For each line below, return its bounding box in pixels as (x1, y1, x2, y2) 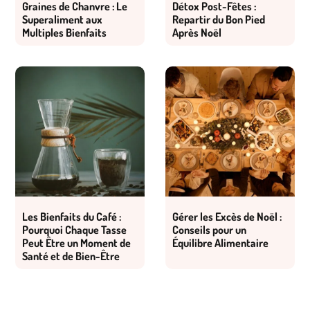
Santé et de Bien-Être (22, 248, 120, 263)
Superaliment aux (22, 12, 103, 27)
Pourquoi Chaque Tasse (22, 222, 127, 237)
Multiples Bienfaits (22, 26, 107, 40)
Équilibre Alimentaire (172, 235, 268, 250)
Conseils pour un (172, 222, 246, 237)
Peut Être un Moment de (22, 235, 131, 250)
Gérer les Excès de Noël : (172, 209, 282, 224)
